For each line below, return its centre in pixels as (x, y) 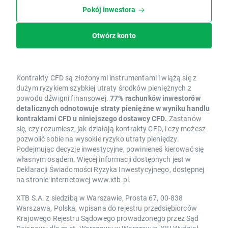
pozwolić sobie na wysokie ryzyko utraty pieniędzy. (98, 139)
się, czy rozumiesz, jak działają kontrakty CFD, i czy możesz (111, 129)
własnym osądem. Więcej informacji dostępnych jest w (104, 159)
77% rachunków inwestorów (154, 98)
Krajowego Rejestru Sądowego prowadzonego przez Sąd (108, 218)
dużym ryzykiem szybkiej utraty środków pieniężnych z (104, 88)
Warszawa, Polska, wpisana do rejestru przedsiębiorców (107, 208)
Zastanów (185, 119)
